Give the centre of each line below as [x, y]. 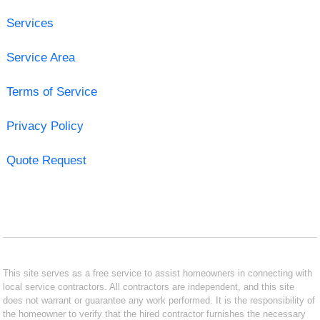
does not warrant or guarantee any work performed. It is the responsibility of [159, 300]
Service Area [40, 57]
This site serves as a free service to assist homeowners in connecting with [158, 273]
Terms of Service [51, 91]
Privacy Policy [45, 126]
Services [30, 23]
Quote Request [46, 160]
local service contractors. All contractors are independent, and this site [149, 286]
